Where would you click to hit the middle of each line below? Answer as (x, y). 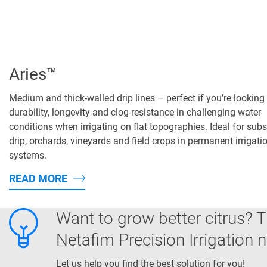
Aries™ (33, 74)
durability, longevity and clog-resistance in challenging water (135, 112)
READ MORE (38, 178)
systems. (28, 155)
